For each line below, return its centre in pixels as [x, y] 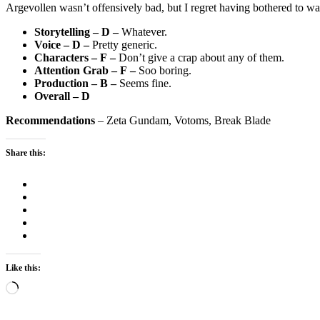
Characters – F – [76, 58]
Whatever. [143, 32]
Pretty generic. [123, 45]
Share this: [26, 153]
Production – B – [77, 84]
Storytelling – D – [76, 32]
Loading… [42, 287]
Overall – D [62, 96]
